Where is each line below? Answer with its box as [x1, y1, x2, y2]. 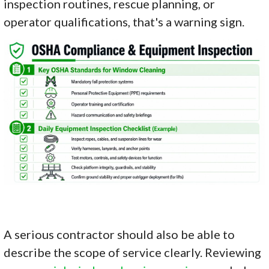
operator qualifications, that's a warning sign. [4, 14, 245, 29]
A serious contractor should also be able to [4, 226, 235, 241]
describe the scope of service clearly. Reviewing [4, 244, 262, 259]
